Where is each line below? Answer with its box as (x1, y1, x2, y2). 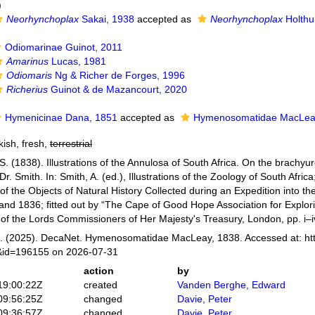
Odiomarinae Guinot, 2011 (4, 41, 122, 53)
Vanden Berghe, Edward (177, 279, 286, 290)
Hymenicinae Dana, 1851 (4, 112, 117, 123)
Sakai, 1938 (79, 13, 135, 25)
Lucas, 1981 (49, 56, 107, 67)
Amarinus (6, 56, 49, 67)
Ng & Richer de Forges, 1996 (52, 70, 186, 81)
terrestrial (49, 138, 92, 149)
